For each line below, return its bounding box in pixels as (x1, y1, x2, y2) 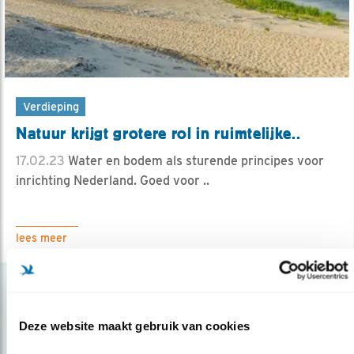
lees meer (16, 231, 67, 244)
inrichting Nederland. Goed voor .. (16, 172, 209, 188)
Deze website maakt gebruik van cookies (18, 318, 250, 333)
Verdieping (22, 99, 79, 113)
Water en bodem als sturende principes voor (65, 153, 324, 168)
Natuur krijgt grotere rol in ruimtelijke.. (16, 123, 301, 143)
